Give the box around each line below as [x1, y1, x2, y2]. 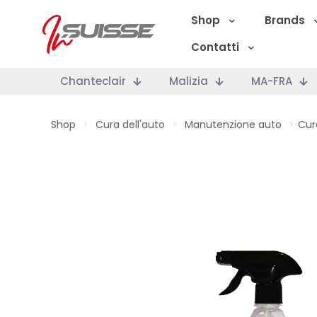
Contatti [191, 40, 239, 54]
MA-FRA [251, 74, 292, 88]
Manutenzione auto [185, 117, 282, 132]
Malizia [169, 74, 208, 88]
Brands [265, 13, 305, 28]
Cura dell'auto [96, 117, 165, 132]
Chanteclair [60, 74, 126, 88]
